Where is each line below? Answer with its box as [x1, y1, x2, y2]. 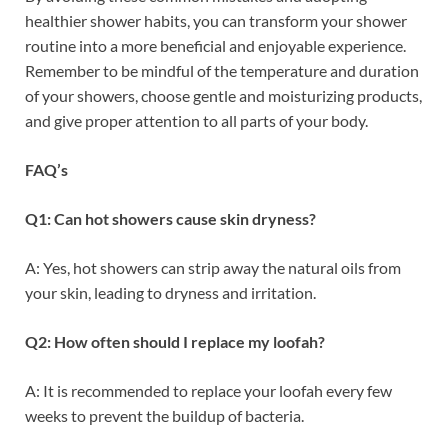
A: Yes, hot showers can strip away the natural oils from [25, 257, 401, 277]
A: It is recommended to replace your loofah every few [25, 380, 392, 400]
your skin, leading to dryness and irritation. [25, 282, 316, 302]
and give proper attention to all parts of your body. [25, 110, 368, 130]
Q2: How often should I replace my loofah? [25, 331, 325, 351]
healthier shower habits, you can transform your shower [25, 10, 407, 30]
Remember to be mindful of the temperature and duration [25, 60, 419, 80]
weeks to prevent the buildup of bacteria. [25, 405, 304, 425]
